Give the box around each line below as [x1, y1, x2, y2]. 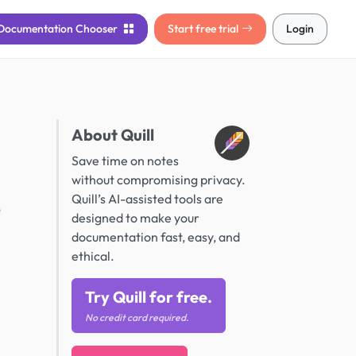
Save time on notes [72, 153, 179, 168]
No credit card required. [85, 311, 189, 323]
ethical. [72, 248, 114, 264]
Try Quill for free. [85, 287, 212, 307]
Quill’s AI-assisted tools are [72, 191, 223, 207]
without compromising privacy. [72, 172, 246, 188]
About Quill [72, 125, 154, 145]
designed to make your [72, 210, 199, 226]
